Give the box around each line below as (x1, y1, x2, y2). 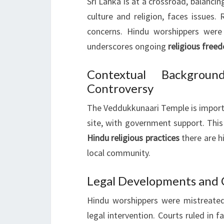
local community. (87, 146, 150, 158)
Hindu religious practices (87, 131, 179, 143)
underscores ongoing (87, 40, 168, 52)
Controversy (87, 80, 153, 95)
